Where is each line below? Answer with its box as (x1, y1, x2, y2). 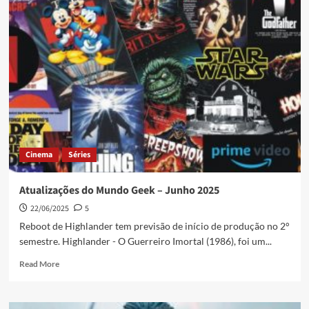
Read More (19, 259, 59, 270)
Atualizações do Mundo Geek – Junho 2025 (19, 183, 219, 199)
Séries (68, 149, 90, 161)
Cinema (25, 149, 52, 161)
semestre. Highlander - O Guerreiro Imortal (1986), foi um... (19, 235, 272, 248)
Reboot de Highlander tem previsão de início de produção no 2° (19, 220, 290, 232)
